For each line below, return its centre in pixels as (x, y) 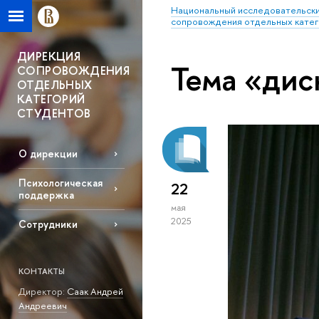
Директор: (42, 291)
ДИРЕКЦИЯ (49, 56)
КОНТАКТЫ (41, 272)
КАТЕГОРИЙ (51, 99)
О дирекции (48, 154)
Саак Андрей (95, 291)
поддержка (46, 195)
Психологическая (60, 183)
